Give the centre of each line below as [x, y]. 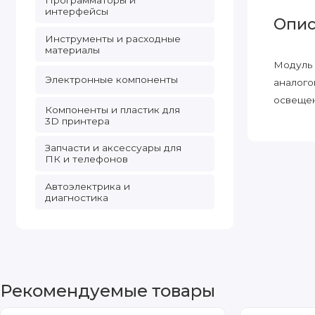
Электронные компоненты [111, 80]
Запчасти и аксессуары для [113, 148]
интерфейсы [76, 12]
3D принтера [77, 121]
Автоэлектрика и [87, 187]
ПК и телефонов [86, 159]
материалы [72, 50]
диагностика [76, 198]
